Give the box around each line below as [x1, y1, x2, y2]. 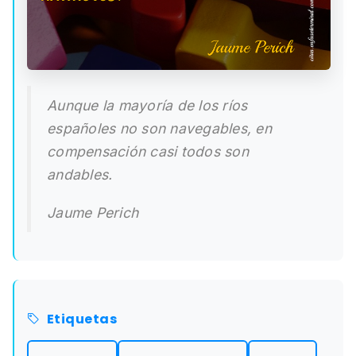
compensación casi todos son [47, 142, 249, 160]
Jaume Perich [47, 204, 138, 222]
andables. [47, 165, 113, 183]
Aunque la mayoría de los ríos [47, 96, 248, 114]
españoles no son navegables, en [47, 119, 272, 137]
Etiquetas [46, 310, 117, 329]
